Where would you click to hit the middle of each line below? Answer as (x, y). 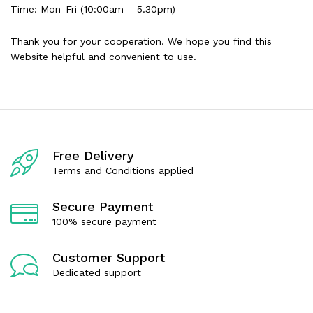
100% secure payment (104, 221)
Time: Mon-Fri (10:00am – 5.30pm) (93, 9)
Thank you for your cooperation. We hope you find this (141, 41)
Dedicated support (97, 272)
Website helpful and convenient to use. (103, 56)
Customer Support (109, 257)
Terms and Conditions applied (123, 170)
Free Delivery (93, 155)
